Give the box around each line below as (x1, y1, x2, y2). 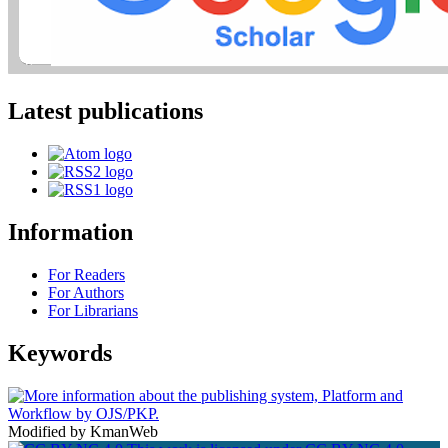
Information (8, 218, 133, 245)
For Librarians (48, 301, 138, 319)
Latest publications (8, 98, 203, 125)
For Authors (48, 283, 124, 301)
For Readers (48, 265, 125, 283)
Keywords (8, 339, 112, 366)
